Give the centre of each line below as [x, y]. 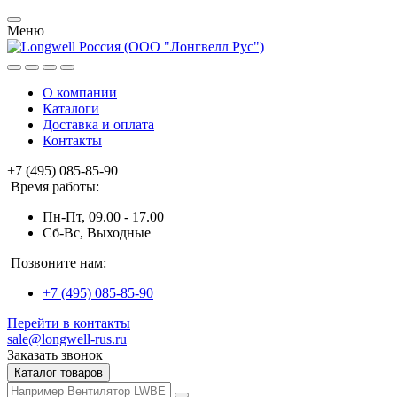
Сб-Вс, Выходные [97, 233]
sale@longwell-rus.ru [67, 339]
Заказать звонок [55, 355]
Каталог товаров [58, 373]
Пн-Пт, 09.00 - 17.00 [103, 217]
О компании [80, 93]
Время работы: [55, 187]
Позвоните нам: [58, 263]
